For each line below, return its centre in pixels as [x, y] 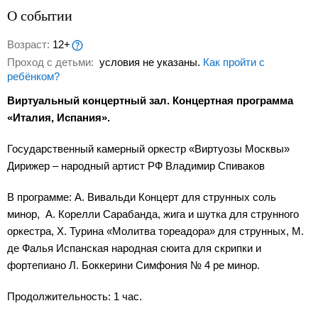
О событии [40, 15]
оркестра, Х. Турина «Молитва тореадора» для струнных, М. [155, 231]
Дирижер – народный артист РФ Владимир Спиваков [136, 166]
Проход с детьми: [52, 62]
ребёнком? [33, 77]
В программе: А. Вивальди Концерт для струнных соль [142, 197]
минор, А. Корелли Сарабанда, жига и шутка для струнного [153, 214]
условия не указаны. [150, 62]
